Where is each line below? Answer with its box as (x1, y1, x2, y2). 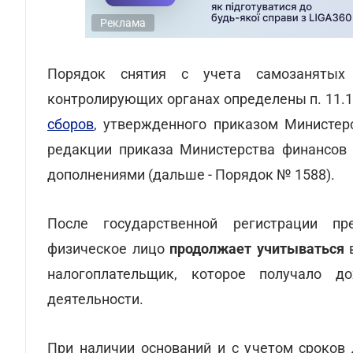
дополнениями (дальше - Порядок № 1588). (47, 166, 335, 183)
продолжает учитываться (169, 240, 344, 257)
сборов (47, 116, 94, 132)
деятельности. (47, 291, 143, 307)
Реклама (100, 17, 146, 29)
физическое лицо (47, 240, 170, 257)
